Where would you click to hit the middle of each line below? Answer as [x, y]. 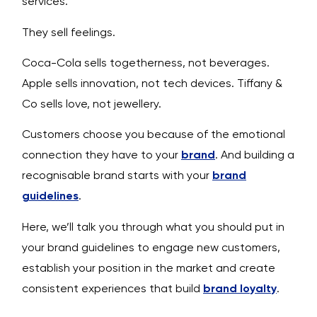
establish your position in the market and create [149, 267]
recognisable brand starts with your [117, 175]
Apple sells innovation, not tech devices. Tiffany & [152, 83]
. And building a [255, 155]
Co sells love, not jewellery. [92, 104]
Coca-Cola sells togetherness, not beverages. [146, 63]
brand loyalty [240, 288]
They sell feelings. [69, 32]
